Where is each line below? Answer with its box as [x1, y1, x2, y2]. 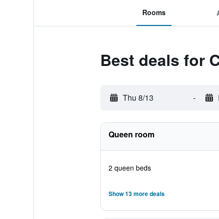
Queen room [108, 129, 154, 140]
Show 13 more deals [108, 189, 165, 198]
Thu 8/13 [122, 92, 153, 103]
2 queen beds [108, 163, 151, 173]
